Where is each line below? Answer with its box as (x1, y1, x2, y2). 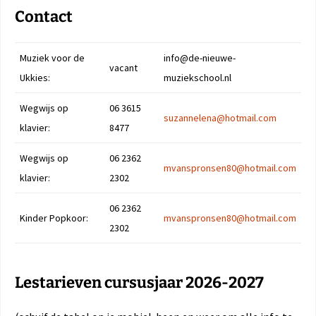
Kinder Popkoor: (20, 211, 88, 224)
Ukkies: (20, 71, 50, 84)
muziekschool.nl (164, 71, 231, 84)
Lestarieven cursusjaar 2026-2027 (15, 272, 264, 292)
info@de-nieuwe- (164, 51, 236, 64)
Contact (15, 6, 73, 26)
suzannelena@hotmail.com (164, 111, 276, 124)
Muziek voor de (20, 51, 85, 64)
